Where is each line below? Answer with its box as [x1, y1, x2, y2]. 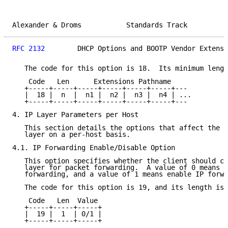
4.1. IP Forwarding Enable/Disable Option [12, 144, 175, 152]
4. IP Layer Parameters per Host [12, 110, 138, 119]
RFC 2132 [12, 44, 45, 53]
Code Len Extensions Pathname [12, 77, 171, 86]
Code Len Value [12, 196, 98, 205]
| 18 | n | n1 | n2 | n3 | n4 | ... [12, 91, 191, 99]
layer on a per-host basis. [12, 130, 130, 139]
